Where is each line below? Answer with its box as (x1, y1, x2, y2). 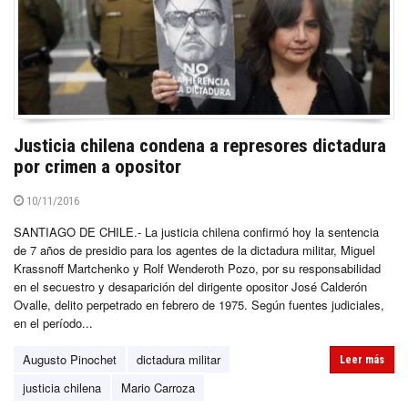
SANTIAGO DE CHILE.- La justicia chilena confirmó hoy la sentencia (14, 223, 379, 241)
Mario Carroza (121, 379, 195, 397)
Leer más (340, 353, 384, 367)
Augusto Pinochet (23, 351, 117, 369)
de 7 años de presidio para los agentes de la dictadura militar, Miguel (14, 241, 375, 260)
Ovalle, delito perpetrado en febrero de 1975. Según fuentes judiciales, (14, 296, 384, 314)
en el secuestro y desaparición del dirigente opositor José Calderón (14, 278, 367, 296)
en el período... (14, 314, 93, 332)
